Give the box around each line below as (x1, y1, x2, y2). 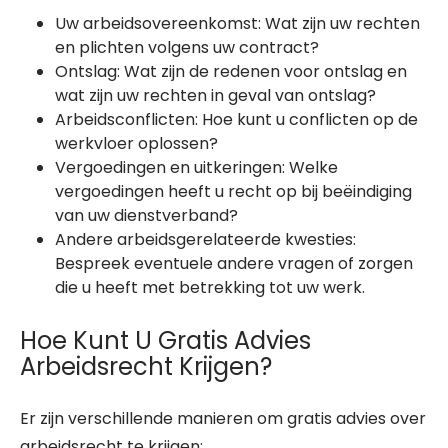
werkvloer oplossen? (55, 132, 218, 155)
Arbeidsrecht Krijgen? (20, 350, 272, 383)
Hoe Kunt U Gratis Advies (20, 324, 311, 357)
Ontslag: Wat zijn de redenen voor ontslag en (55, 60, 407, 83)
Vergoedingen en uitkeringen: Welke (55, 156, 338, 179)
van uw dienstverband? (55, 204, 238, 227)
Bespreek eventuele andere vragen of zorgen (55, 252, 413, 275)
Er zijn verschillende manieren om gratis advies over (20, 407, 426, 430)
